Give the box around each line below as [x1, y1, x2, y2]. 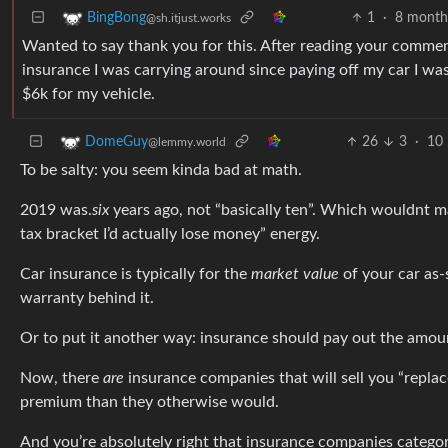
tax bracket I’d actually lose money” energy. [20, 226, 320, 242]
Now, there [20, 370, 103, 386]
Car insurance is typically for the [20, 266, 251, 282]
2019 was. [20, 202, 92, 218]
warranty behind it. [20, 290, 154, 306]
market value [251, 266, 339, 282]
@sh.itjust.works [146, 12, 231, 25]
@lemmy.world [148, 136, 226, 149]
